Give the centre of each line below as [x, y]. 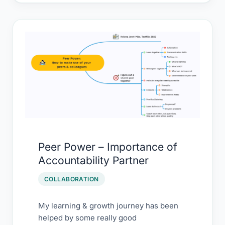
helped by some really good [87, 217]
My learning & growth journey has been [108, 205]
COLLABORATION [71, 179]
